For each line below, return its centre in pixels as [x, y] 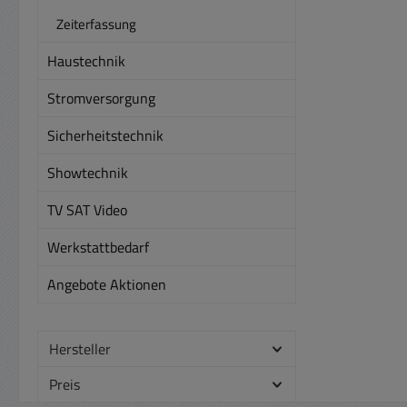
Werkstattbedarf [98, 247]
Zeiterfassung [96, 24]
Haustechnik [86, 60]
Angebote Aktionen [107, 284]
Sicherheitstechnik [105, 135]
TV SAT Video [87, 209]
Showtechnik [88, 172]
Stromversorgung [101, 98]
